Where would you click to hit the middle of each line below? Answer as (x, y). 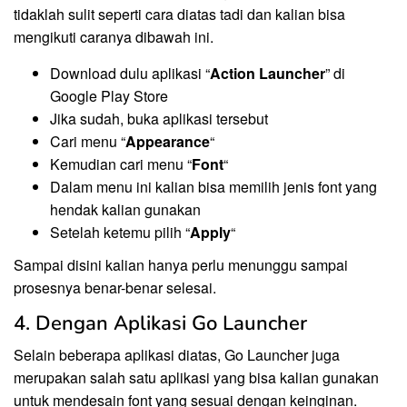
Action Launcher (268, 73)
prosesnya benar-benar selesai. (115, 288)
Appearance (168, 141)
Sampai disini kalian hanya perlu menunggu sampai (181, 265)
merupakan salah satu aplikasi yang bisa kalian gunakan (196, 378)
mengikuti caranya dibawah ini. (114, 36)
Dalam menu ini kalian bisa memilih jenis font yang (213, 186)
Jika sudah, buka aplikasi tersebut (159, 118)
